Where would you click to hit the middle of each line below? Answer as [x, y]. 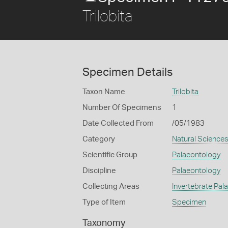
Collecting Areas [111, 187]
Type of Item [104, 202]
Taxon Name [104, 92]
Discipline [99, 171]
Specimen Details [127, 72]
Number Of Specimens [122, 108]
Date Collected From [118, 123]
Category [99, 139]
